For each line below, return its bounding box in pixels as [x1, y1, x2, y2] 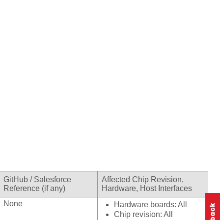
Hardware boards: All [114, 200, 187, 209]
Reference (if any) [3, 184, 65, 193]
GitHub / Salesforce [3, 175, 71, 184]
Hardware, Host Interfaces [102, 184, 192, 193]
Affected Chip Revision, [102, 175, 184, 184]
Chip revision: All [114, 210, 173, 219]
